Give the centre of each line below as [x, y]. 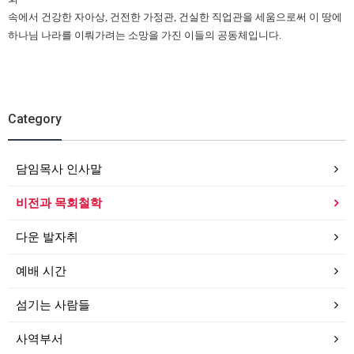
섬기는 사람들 [53, 305]
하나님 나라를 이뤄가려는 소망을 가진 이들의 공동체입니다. [145, 35]
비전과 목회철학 [59, 203]
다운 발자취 [47, 237]
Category [35, 119]
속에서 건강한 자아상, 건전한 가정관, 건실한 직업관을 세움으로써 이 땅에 [175, 17]
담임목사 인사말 [59, 169]
